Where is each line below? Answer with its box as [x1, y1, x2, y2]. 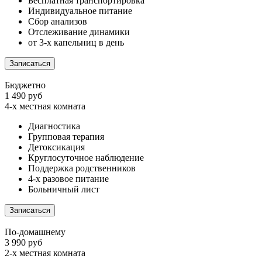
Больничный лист [28, 184, 99, 195]
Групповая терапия [28, 132, 104, 142]
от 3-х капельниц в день [28, 37, 124, 48]
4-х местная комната [5, 101, 85, 112]
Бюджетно [5, 80, 46, 91]
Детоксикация [28, 142, 85, 153]
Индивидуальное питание [28, 6, 132, 16]
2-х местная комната [5, 248, 85, 258]
